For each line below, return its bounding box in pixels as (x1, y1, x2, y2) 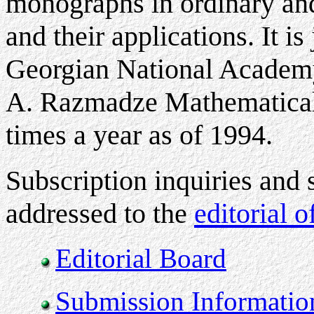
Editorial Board (55, 243, 226, 273)
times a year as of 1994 (6, 119, 266, 151)
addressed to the (6, 198, 194, 229)
